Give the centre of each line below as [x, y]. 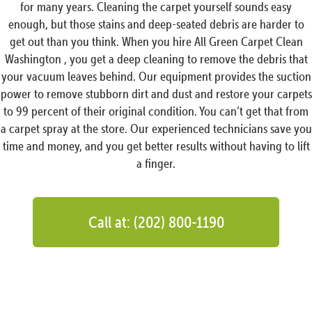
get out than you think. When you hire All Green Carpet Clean [156, 41]
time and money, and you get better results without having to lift [156, 146]
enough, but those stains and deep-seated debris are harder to [156, 24]
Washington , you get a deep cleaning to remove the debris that [156, 58]
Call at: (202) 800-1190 [156, 221]
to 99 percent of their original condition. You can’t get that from [156, 111]
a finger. [156, 163]
